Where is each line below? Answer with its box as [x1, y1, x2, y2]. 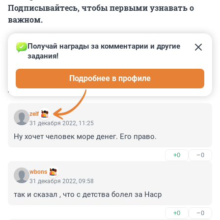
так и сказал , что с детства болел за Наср [14, 190, 162, 199]
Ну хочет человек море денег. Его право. [14, 132, 157, 141]
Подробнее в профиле [69, 74, 151, 83]
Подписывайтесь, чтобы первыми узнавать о [8, 2, 194, 13]
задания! [27, 52, 58, 61]
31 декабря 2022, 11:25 [29, 120, 94, 127]
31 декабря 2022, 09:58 [29, 178, 94, 185]
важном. [8, 14, 43, 25]
